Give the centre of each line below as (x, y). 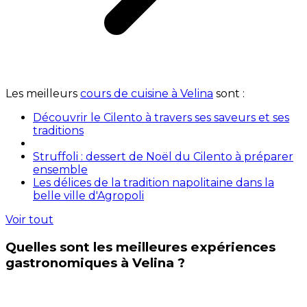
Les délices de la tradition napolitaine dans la (153, 183)
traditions (58, 131)
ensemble (60, 170)
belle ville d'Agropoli (88, 196)
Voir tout (29, 220)
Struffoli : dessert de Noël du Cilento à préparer (163, 157)
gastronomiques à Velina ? (95, 262)
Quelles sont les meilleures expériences (140, 247)
